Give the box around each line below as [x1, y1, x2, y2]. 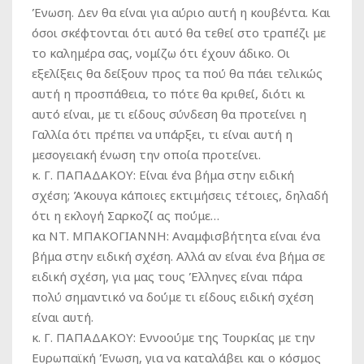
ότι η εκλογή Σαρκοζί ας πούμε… [32, 207, 219, 223]
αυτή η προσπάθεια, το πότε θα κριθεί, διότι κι [32, 85, 305, 102]
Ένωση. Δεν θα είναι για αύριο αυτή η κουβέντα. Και [32, 4, 331, 20]
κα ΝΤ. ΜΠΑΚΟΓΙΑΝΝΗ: [32, 227, 169, 244]
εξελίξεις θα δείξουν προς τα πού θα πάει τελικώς [32, 65, 323, 81]
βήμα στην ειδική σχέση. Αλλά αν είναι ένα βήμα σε [32, 248, 325, 264]
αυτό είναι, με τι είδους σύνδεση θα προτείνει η [32, 106, 306, 122]
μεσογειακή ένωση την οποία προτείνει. [32, 146, 261, 162]
